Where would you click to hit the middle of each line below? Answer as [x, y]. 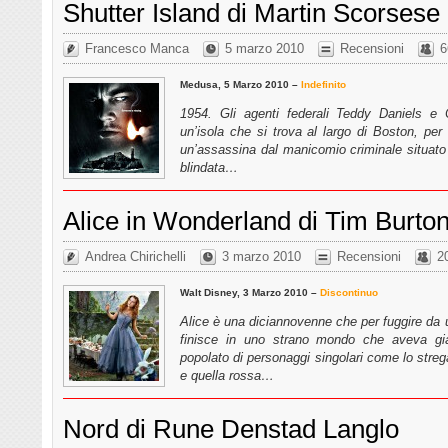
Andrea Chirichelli [135, 256]
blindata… [209, 167]
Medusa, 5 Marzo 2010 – [240, 84]
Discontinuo [349, 292]
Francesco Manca [137, 48]
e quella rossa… [227, 375]
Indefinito [323, 84]
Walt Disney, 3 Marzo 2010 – [250, 292]
